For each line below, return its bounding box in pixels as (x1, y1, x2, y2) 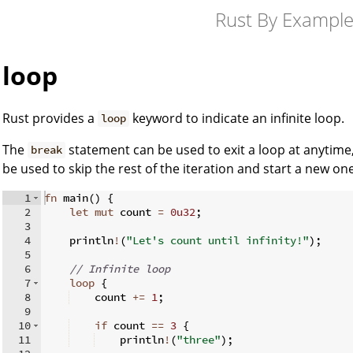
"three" (176, 332, 221, 347)
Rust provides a (2, 109, 98, 127)
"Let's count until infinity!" (126, 232, 309, 247)
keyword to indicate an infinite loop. (129, 109, 345, 127)
